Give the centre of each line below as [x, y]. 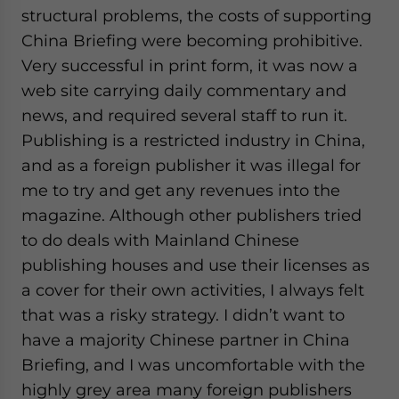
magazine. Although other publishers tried [191, 215]
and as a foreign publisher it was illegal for [191, 165]
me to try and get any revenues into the [181, 190]
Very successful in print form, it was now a [190, 65]
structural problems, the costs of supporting [196, 16]
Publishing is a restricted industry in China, [193, 140]
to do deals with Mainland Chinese [160, 240]
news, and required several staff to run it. [184, 115]
